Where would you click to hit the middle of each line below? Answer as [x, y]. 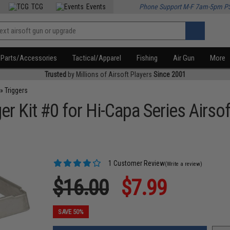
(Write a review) [184, 164]
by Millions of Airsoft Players [110, 74]
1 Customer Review [136, 163]
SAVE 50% [71, 212]
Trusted [55, 74]
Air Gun [184, 58]
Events [96, 7]
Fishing [147, 58]
